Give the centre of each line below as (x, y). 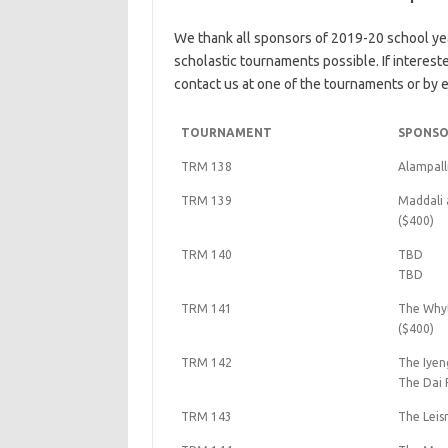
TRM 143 (206, 416)
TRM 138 (206, 166)
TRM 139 (206, 200)
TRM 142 (206, 362)
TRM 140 (206, 254)
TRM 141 (206, 308)
